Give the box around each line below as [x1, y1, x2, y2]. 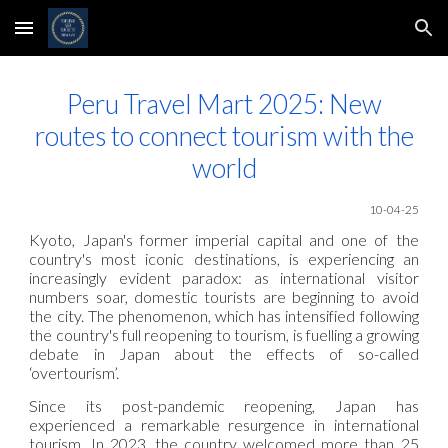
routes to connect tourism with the [34, 120, 414, 152]
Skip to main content [16, 28, 158, 46]
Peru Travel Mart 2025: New [66, 88, 382, 120]
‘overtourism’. [29, 363, 120, 383]
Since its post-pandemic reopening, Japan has [29, 395, 419, 415]
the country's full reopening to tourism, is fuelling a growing [29, 325, 419, 345]
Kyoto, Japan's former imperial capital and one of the [29, 230, 419, 250]
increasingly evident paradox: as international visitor [29, 268, 419, 288]
